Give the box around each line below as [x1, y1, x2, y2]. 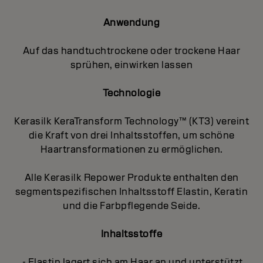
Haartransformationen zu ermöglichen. [40, 143, 223, 156]
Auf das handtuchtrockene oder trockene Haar [22, 44, 241, 57]
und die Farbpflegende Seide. [63, 199, 200, 212]
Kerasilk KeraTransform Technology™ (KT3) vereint [14, 114, 249, 127]
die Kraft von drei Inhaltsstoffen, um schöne [28, 129, 235, 141]
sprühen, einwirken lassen [70, 58, 193, 71]
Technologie [102, 86, 161, 99]
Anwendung [103, 16, 160, 29]
